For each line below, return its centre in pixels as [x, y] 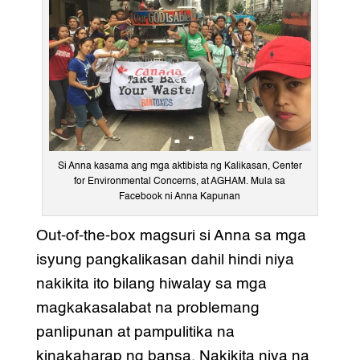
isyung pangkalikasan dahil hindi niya [165, 260]
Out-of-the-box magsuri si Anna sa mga [171, 235]
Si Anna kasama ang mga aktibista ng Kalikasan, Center [180, 166]
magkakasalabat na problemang [147, 308]
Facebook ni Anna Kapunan [180, 196]
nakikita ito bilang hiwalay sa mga [151, 284]
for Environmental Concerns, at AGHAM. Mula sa [180, 181]
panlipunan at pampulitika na [135, 332]
